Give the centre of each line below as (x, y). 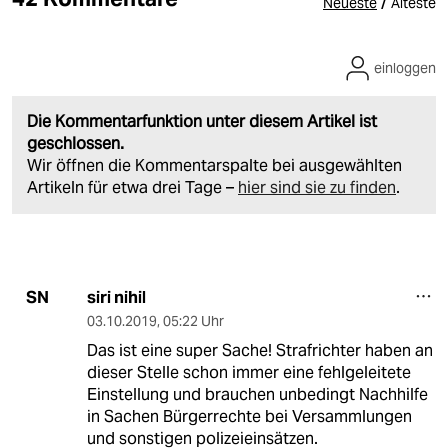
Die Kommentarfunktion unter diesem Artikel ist (202, 121)
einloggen (405, 67)
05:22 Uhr (193, 320)
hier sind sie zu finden (317, 187)
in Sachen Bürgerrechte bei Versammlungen (249, 416)
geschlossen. (75, 143)
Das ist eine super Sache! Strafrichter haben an (259, 350)
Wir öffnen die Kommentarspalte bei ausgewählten (214, 165)
